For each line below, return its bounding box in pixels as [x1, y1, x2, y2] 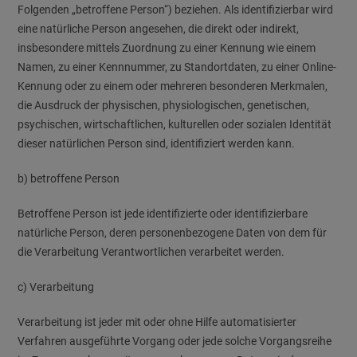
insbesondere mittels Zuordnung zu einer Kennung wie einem [18, 41, 316, 54]
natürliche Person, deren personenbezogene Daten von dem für [18, 226, 328, 239]
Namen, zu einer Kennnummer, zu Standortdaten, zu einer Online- [18, 61, 337, 73]
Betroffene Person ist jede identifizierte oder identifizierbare [18, 207, 308, 220]
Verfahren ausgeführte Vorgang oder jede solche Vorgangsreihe [18, 335, 332, 347]
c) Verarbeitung [18, 280, 95, 293]
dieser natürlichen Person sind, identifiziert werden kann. [18, 137, 296, 150]
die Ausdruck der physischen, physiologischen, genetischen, [18, 99, 310, 112]
